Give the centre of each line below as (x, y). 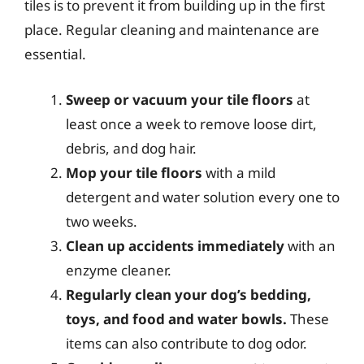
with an (310, 245)
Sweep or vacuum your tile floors (180, 99)
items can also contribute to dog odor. (186, 343)
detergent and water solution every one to (203, 197)
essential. (55, 54)
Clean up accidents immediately (175, 245)
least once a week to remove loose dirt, (191, 123)
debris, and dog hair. (131, 148)
